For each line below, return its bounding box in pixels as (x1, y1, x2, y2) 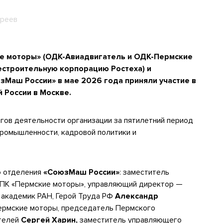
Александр (115, 191, 158, 202)
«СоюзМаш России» (43, 167, 119, 178)
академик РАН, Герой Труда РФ (1, 191, 113, 202)
